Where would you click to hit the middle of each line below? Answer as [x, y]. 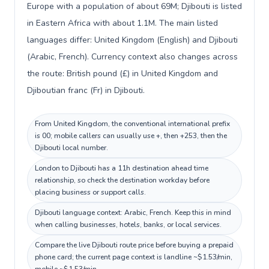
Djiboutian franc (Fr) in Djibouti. [86, 90]
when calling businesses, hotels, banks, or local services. [128, 225]
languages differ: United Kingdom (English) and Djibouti [132, 40]
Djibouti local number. [71, 148]
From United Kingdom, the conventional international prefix [132, 124]
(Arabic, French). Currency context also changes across [132, 57]
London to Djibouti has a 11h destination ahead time [122, 168]
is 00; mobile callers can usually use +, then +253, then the [131, 136]
